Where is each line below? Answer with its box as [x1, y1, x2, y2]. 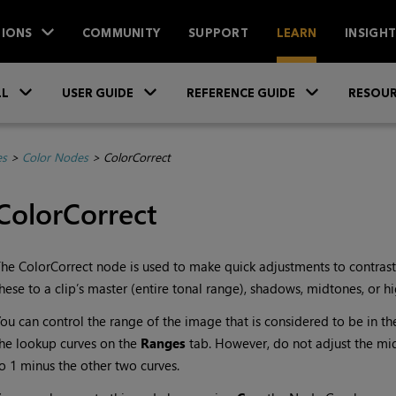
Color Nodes [21, 148, 88, 166]
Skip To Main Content [136, 68, 260, 84]
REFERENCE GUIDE [187, 86, 295, 101]
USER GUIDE [62, 86, 133, 101]
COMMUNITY [81, 25, 161, 40]
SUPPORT [188, 25, 248, 40]
